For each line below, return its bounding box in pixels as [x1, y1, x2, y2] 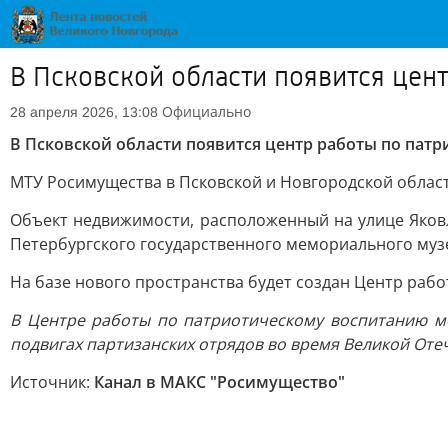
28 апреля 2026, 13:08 [10, 104, 158, 120]
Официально [162, 102, 251, 121]
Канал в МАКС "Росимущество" [94, 371, 345, 393]
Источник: [10, 371, 94, 393]
